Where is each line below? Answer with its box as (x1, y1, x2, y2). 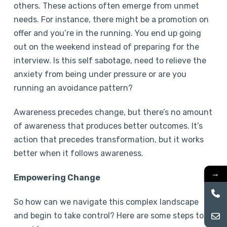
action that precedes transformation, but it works (13, 134, 204, 144)
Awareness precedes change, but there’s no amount (13, 107, 212, 117)
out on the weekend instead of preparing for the (13, 42, 199, 52)
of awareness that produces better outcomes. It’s (13, 121, 203, 131)
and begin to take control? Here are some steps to (13, 210, 204, 220)
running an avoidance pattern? (13, 83, 135, 93)
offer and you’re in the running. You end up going (13, 28, 201, 38)
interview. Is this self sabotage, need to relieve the (13, 55, 206, 65)
